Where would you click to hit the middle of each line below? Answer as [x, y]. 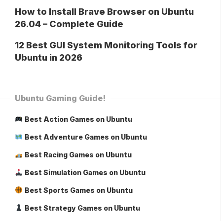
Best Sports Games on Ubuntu [78, 190]
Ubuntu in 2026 [49, 57]
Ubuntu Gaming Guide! [60, 98]
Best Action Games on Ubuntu [78, 119]
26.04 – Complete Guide [69, 24]
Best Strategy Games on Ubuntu [82, 208]
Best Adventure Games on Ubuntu [86, 137]
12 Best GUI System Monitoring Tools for [106, 45]
